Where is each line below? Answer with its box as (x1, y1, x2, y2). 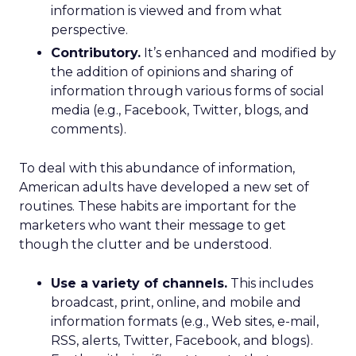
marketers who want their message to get (19, 218, 286, 233)
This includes (227, 276, 313, 291)
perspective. (51, 22, 128, 37)
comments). (51, 122, 126, 137)
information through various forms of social (51, 83, 324, 99)
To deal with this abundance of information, (19, 161, 295, 176)
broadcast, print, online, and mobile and (51, 295, 301, 310)
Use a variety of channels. (51, 276, 227, 291)
